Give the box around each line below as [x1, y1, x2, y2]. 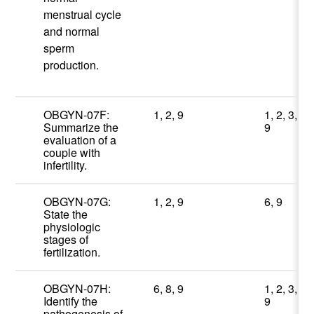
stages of [43, 231, 89, 248]
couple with [43, 144, 101, 161]
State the [43, 206, 88, 223]
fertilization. [43, 244, 101, 261]
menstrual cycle [43, 6, 122, 23]
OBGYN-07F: [43, 107, 113, 123]
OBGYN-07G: [43, 193, 114, 210]
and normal [43, 23, 100, 40]
